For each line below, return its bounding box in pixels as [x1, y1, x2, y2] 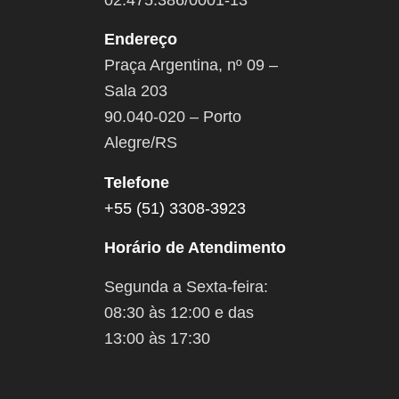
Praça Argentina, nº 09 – [104, 56, 279, 75]
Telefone [104, 173, 170, 191]
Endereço [104, 30, 178, 49]
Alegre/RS [104, 134, 178, 152]
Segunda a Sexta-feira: [104, 278, 269, 297]
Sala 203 [104, 82, 168, 101]
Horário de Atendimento [104, 238, 287, 256]
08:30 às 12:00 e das [104, 304, 255, 322]
